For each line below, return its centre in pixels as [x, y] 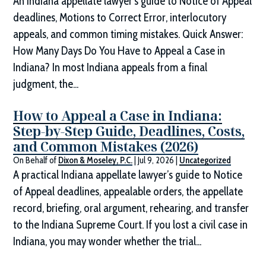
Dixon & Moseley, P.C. [96, 161]
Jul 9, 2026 [156, 161]
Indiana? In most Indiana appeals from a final [110, 68]
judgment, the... [46, 84]
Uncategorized [205, 161]
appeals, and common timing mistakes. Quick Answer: [128, 34]
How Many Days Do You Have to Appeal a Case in [119, 51]
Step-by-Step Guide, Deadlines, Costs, [129, 131]
